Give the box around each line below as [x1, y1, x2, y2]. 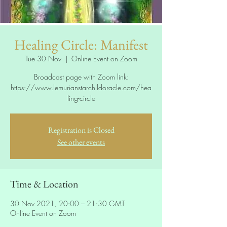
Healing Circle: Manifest [14, 35, 148, 54]
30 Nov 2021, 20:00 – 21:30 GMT [10, 198, 125, 208]
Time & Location [10, 177, 79, 191]
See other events [57, 136, 105, 147]
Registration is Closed [48, 124, 115, 135]
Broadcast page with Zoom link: [33, 71, 129, 82]
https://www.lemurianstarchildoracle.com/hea [11, 82, 152, 92]
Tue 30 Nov [25, 53, 61, 63]
